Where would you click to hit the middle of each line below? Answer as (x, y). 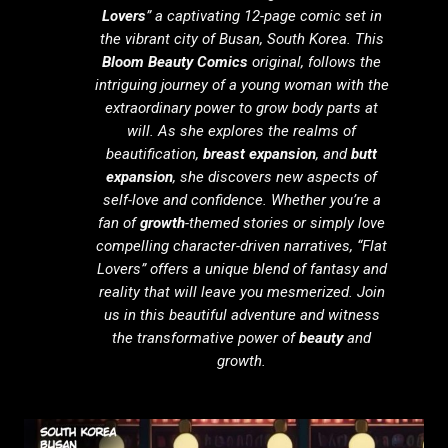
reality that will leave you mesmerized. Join (241, 292)
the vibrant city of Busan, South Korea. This (241, 39)
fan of (119, 223)
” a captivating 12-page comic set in (263, 16)
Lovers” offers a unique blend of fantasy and (241, 269)
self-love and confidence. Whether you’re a (241, 200)
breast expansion (260, 154)
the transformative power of (206, 338)
